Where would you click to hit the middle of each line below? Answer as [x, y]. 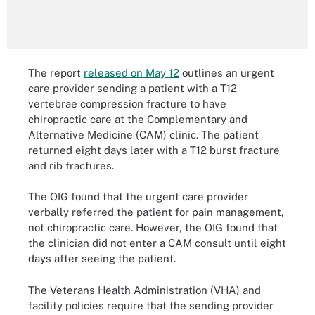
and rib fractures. [71, 165]
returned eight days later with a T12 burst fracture [154, 150]
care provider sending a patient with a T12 [133, 88]
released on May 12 [131, 72]
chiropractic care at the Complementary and [138, 119]
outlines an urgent [227, 72]
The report [56, 72]
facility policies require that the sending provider [151, 305]
